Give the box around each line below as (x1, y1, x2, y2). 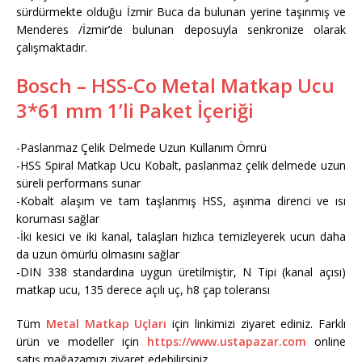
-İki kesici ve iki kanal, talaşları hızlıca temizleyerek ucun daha (16, 228, 346, 244)
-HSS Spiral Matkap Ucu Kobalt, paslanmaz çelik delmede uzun (16, 157, 346, 173)
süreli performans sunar (16, 175, 141, 191)
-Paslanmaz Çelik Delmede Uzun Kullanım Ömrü (16, 139, 267, 155)
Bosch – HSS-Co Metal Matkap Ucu (16, 71, 335, 99)
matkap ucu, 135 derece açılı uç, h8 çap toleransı (16, 281, 270, 297)
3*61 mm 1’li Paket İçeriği (16, 96, 254, 124)
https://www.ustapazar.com (147, 333, 306, 349)
